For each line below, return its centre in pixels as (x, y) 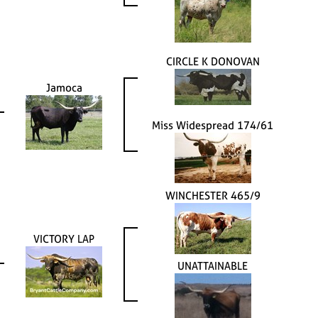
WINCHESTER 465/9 (213, 195)
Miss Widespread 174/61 (213, 125)
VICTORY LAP (64, 238)
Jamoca (64, 87)
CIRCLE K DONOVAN (213, 61)
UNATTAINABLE (213, 265)
